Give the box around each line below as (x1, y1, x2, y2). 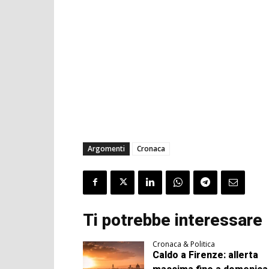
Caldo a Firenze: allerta (152, 249, 258, 261)
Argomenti (88, 143, 125, 154)
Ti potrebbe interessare (83, 210, 262, 230)
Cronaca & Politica (152, 238, 215, 249)
